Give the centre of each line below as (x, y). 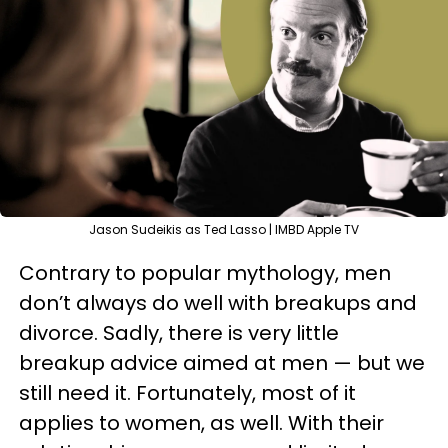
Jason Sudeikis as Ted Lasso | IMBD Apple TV (224, 229)
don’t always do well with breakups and (218, 303)
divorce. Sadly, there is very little (179, 333)
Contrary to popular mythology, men (205, 273)
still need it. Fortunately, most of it (187, 393)
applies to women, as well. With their (201, 423)
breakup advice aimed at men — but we (222, 363)
